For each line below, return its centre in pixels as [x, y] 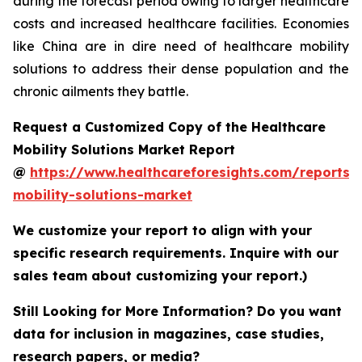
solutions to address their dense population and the [181, 68]
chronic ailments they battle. [101, 91]
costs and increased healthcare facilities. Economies [181, 23]
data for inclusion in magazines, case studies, [168, 333]
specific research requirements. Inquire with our [176, 253]
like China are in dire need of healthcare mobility [181, 46]
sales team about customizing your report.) [160, 275]
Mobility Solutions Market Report [124, 149]
